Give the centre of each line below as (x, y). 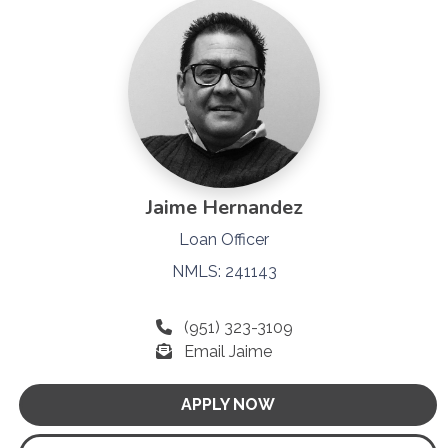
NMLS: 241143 (224, 271)
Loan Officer (224, 239)
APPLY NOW (228, 404)
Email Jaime (227, 351)
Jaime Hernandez (224, 207)
